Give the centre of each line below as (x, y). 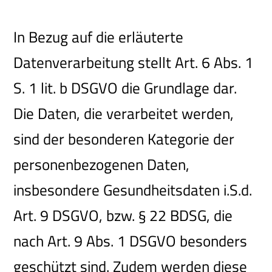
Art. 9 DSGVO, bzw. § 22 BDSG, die (123, 215)
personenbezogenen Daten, (102, 164)
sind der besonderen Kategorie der (124, 139)
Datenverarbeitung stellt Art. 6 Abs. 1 (134, 62)
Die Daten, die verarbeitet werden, (124, 113)
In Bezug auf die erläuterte (99, 37)
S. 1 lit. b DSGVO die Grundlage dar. (125, 88)
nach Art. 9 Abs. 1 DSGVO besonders (131, 241)
